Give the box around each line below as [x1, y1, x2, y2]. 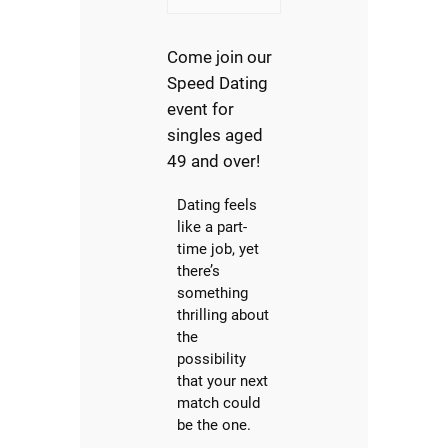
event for [167, 99, 235, 120]
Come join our [167, 47, 273, 68]
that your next [177, 372, 269, 391]
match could [177, 394, 261, 413]
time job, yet [177, 240, 260, 259]
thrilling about [177, 306, 270, 325]
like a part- [177, 218, 248, 237]
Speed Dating [167, 73, 269, 94]
